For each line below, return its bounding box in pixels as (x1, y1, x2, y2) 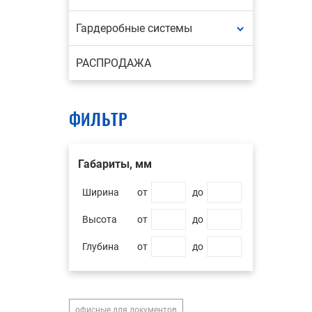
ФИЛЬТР (68, 106, 128, 131)
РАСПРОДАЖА (75, 56, 151, 70)
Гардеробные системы (75, 22, 192, 35)
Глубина (81, 241, 119, 252)
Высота (81, 214, 117, 225)
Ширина (81, 187, 119, 198)
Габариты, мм (77, 157, 152, 171)
